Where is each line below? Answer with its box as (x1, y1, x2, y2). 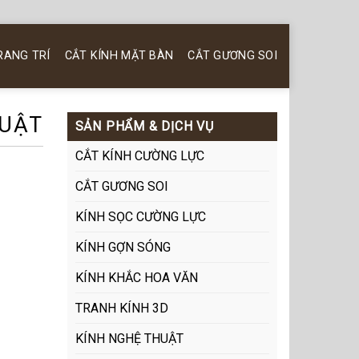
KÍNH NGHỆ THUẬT (75, 331, 184, 346)
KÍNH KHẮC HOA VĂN (75, 270, 198, 285)
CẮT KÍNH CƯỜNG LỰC (75, 148, 204, 163)
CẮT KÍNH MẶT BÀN (64, 49, 174, 63)
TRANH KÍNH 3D (75, 301, 168, 316)
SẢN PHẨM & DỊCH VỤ (75, 119, 214, 134)
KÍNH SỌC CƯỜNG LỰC (75, 209, 206, 224)
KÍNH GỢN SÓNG (75, 240, 171, 255)
